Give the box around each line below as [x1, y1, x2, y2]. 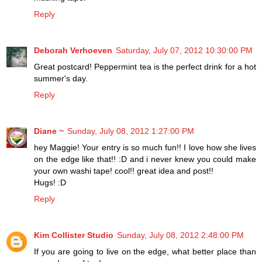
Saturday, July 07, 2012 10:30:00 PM [116, 46, 253, 56]
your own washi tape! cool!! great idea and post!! [34, 166, 213, 176]
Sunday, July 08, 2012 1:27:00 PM [67, 126, 194, 136]
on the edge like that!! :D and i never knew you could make [34, 154, 256, 164]
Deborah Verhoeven [34, 46, 112, 56]
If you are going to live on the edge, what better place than [34, 247, 256, 257]
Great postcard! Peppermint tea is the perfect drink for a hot [34, 62, 256, 72]
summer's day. [34, 74, 88, 84]
